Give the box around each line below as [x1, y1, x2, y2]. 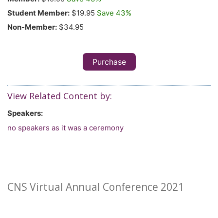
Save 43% [97, 8, 131, 18]
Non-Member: [7, 22, 57, 32]
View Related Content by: [7, 90, 112, 102]
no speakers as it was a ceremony [7, 123, 124, 133]
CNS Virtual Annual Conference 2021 [7, 180, 184, 194]
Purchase [92, 57, 126, 67]
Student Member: [7, 8, 70, 18]
